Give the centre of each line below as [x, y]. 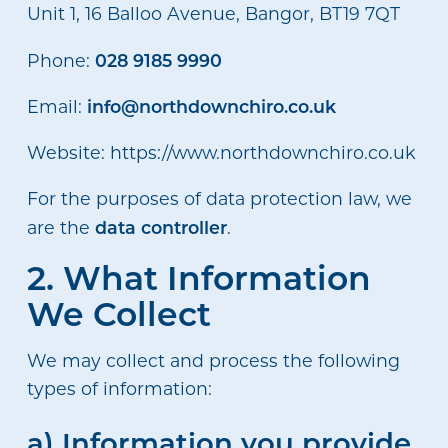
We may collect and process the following [213, 361]
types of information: [119, 389]
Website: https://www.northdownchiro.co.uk [221, 152]
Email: [56, 107]
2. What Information [198, 277]
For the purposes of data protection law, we [219, 198]
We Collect [118, 313]
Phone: [60, 60]
